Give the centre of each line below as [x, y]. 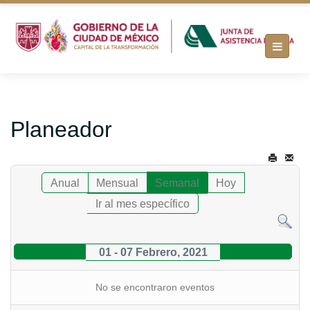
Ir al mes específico [143, 203]
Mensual [117, 183]
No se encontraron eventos [155, 287]
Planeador [61, 129]
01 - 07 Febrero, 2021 [153, 252]
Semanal [177, 183]
